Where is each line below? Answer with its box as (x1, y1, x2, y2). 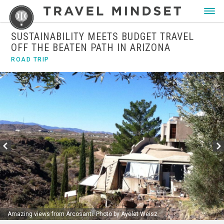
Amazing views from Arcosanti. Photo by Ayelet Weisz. (7, 210, 159, 217)
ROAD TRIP (11, 56, 49, 63)
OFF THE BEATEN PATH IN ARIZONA (11, 41, 171, 53)
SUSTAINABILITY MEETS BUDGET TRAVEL (11, 30, 194, 42)
